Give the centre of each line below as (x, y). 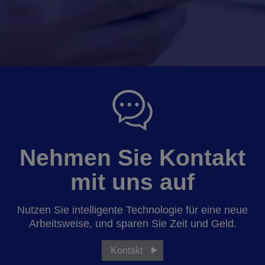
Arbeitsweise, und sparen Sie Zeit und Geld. (132, 223)
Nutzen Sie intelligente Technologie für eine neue (132, 210)
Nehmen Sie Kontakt (132, 157)
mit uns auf (132, 182)
